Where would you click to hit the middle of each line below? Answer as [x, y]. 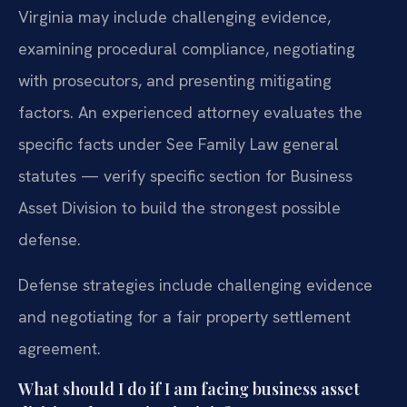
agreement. [60, 348]
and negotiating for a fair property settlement [184, 316]
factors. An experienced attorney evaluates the [190, 113]
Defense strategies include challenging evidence [195, 284]
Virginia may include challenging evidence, [174, 17]
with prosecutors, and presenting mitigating [175, 81]
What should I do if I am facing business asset [189, 389]
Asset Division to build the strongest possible [179, 208]
